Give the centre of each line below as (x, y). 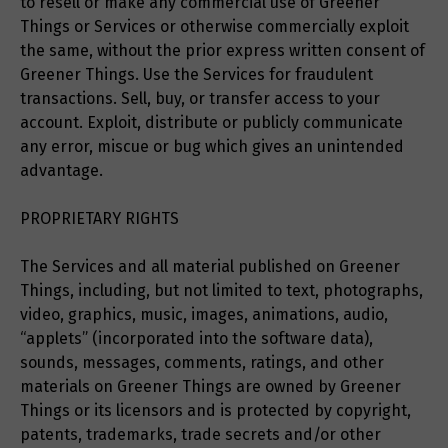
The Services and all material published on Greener (210, 267)
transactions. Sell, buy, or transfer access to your (200, 99)
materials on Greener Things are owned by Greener (210, 387)
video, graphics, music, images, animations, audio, (204, 315)
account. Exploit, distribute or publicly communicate (211, 123)
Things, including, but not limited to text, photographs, (221, 291)
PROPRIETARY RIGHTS (99, 219)
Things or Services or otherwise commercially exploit (214, 27)
